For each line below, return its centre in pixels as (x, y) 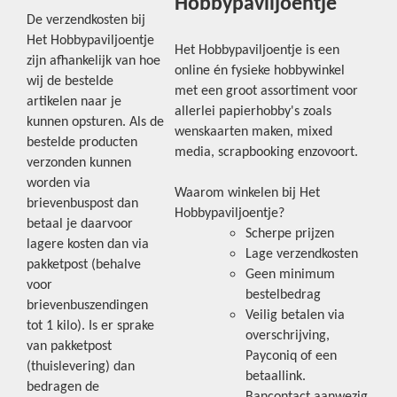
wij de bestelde (70, 82)
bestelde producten (82, 143)
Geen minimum (290, 275)
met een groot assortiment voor (266, 91)
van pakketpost (69, 346)
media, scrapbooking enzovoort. (266, 152)
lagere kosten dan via (88, 245)
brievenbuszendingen (87, 306)
